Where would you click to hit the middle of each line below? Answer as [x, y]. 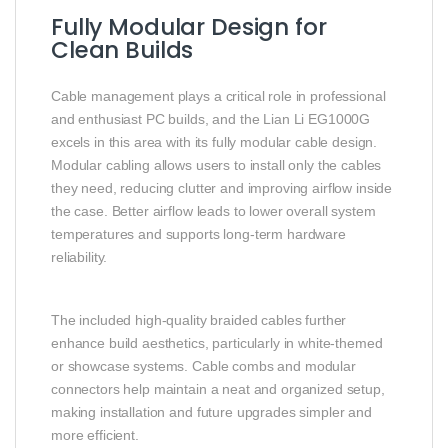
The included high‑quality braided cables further [199, 320]
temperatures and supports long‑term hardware [198, 234]
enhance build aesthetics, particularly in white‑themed [217, 343]
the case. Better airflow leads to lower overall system [213, 211]
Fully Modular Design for [189, 27]
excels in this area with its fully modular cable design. [214, 142]
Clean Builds [122, 50]
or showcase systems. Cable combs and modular [203, 366]
